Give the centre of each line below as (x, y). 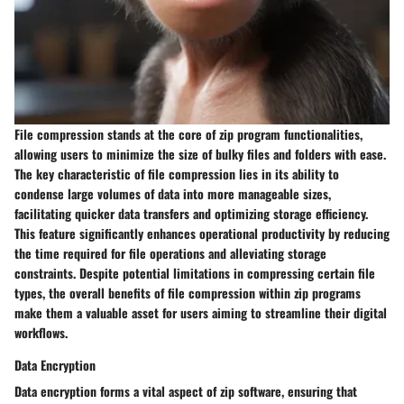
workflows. (41, 333)
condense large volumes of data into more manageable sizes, (173, 194)
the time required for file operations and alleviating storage (170, 253)
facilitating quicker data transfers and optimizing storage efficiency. (191, 214)
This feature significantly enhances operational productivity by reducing (202, 234)
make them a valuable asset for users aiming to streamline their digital (201, 313)
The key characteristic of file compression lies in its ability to (177, 174)
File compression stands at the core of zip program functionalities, (188, 134)
